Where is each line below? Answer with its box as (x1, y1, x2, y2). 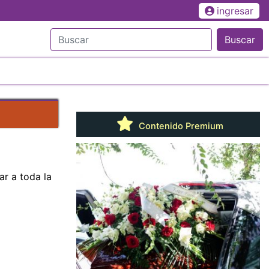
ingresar (216, 4, 253, 17)
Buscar (225, 33, 255, 46)
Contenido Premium (136, 120, 223, 131)
